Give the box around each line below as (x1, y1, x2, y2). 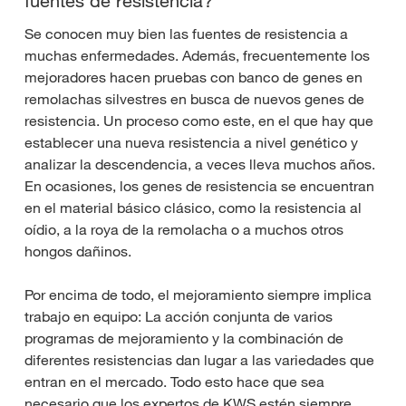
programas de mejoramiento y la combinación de (24, 329, 343, 348)
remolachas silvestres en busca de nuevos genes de (24, 90, 364, 109)
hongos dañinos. (24, 242, 131, 261)
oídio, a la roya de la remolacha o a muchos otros (24, 220, 343, 239)
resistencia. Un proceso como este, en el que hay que (24, 111, 373, 130)
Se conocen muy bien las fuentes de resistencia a (24, 24, 348, 43)
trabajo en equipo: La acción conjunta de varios (24, 307, 333, 326)
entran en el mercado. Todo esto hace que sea (24, 372, 324, 391)
